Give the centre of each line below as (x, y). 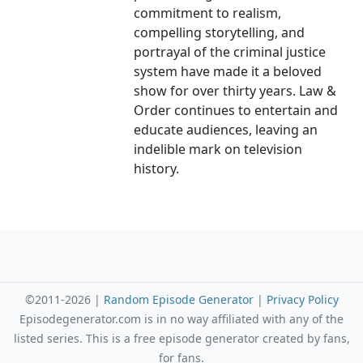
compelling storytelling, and (220, 33)
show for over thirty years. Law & (235, 91)
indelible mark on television (218, 149)
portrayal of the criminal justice (230, 52)
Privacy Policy (302, 300)
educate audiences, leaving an (226, 130)
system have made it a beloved (228, 72)
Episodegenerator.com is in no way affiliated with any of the (181, 319)
